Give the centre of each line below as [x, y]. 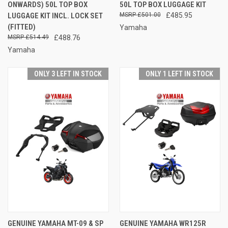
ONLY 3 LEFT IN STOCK [68, 74]
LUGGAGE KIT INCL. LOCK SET [55, 16]
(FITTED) [22, 27]
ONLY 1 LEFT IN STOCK [179, 74]
